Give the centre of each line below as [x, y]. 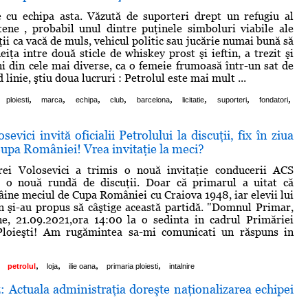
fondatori [274, 99]
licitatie [194, 99]
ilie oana [82, 266]
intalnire [182, 266]
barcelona [153, 99]
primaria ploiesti [132, 266]
